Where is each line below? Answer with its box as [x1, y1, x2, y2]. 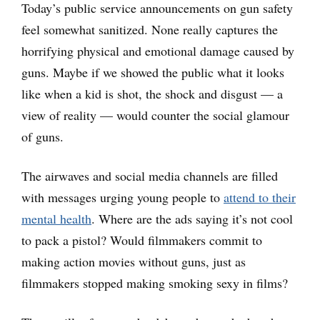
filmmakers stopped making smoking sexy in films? [21, 274, 288, 292]
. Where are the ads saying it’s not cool [91, 210, 293, 228]
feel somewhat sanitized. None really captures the [21, 21, 278, 39]
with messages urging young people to [21, 189, 224, 206]
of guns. [21, 128, 64, 146]
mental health [21, 210, 91, 228]
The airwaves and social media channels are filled [21, 167, 278, 185]
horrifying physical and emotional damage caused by [21, 42, 294, 60]
